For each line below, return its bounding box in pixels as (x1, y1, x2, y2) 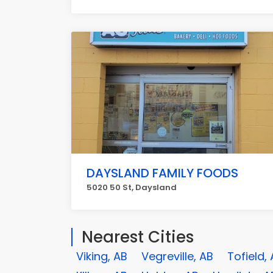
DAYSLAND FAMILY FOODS (87, 165, 238, 182)
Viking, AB (76, 249, 127, 264)
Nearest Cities (82, 226, 194, 248)
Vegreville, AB (141, 249, 213, 264)
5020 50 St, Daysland (87, 182, 177, 193)
